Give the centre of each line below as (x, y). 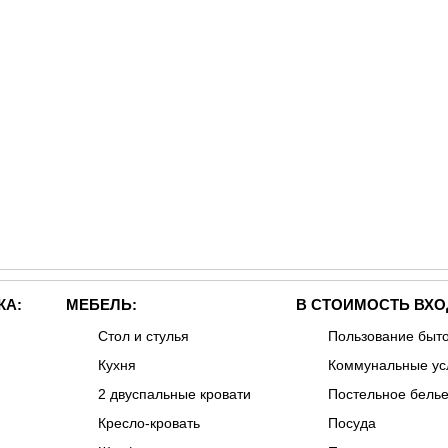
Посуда (351, 423)
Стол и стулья (143, 336)
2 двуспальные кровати (174, 394)
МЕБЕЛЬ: (101, 304)
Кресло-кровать (148, 423)
